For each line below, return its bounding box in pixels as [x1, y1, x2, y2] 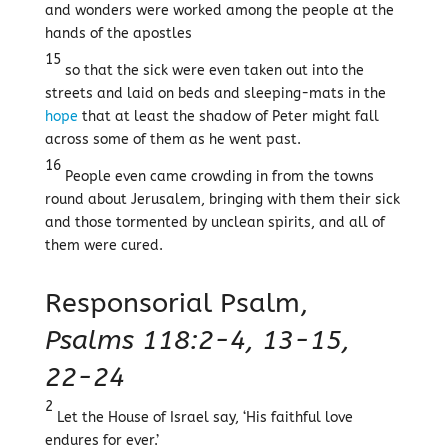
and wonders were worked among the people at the [44, 2, 394, 19]
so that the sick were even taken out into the [60, 62, 364, 79]
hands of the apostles [44, 25, 192, 42]
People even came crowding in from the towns [60, 168, 374, 185]
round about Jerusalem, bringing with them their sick [44, 191, 400, 208]
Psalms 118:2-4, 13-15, [44, 324, 350, 356]
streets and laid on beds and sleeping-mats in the [44, 85, 386, 102]
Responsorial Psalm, [44, 287, 308, 319]
